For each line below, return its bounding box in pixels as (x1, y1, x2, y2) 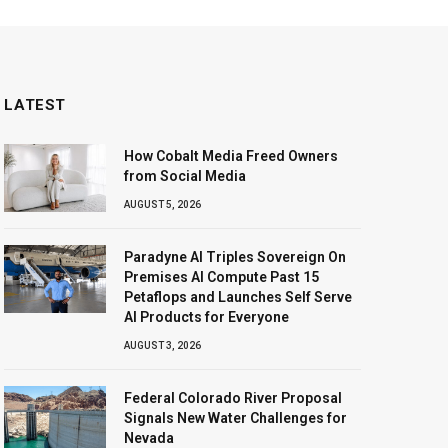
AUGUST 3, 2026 (124, 339, 202, 351)
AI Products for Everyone (124, 308, 290, 325)
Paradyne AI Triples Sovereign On (124, 248, 347, 265)
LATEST (4, 95, 66, 114)
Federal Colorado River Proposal (124, 389, 343, 406)
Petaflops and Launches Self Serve (124, 288, 353, 305)
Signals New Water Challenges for (124, 409, 348, 426)
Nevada (124, 429, 175, 446)
